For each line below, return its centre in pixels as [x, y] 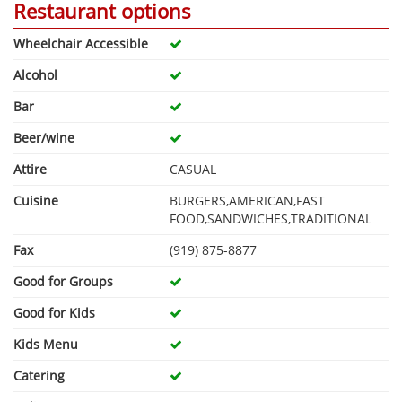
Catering [39, 375]
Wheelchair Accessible [81, 43]
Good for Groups [63, 281]
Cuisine [36, 200]
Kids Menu [46, 344]
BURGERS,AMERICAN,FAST [247, 200]
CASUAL [193, 169]
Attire [30, 169]
